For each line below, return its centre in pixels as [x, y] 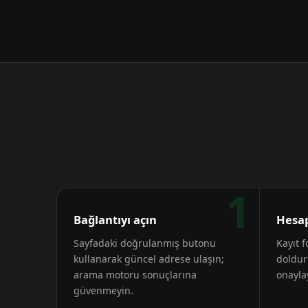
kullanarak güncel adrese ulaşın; [149, 259]
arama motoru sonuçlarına [135, 275]
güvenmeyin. [103, 290]
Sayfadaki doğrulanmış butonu [145, 243]
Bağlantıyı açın [115, 220]
